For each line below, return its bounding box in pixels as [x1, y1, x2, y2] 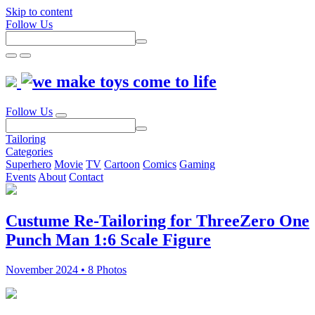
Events [6, 170, 36, 183]
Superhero [6, 157, 51, 170]
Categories [6, 145, 53, 157]
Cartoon [104, 157, 140, 170]
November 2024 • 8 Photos [6, 263, 127, 276]
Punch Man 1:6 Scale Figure [6, 230, 211, 249]
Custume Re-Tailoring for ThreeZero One [6, 211, 309, 230]
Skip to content [6, 6, 72, 18]
